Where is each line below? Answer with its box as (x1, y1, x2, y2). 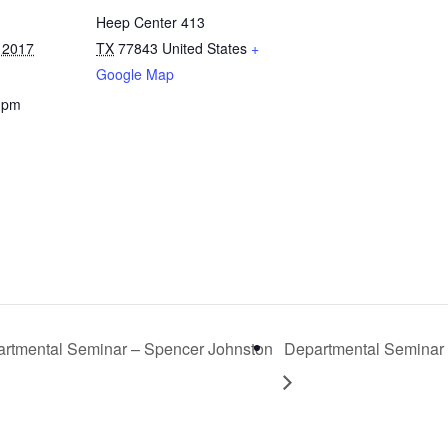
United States (162, 37, 247, 58)
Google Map (96, 63, 174, 84)
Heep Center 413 (96, 11, 205, 32)
